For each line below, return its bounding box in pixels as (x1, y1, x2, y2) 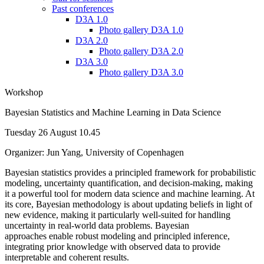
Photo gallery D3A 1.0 (99, 25, 183, 35)
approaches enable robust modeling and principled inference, (5, 231, 230, 241)
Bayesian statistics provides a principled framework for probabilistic (5, 167, 256, 177)
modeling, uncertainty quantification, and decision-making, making (5, 178, 253, 188)
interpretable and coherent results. (5, 252, 131, 262)
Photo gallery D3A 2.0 (99, 46, 183, 56)
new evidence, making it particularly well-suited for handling (5, 210, 230, 220)
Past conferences (52, 4, 114, 14)
